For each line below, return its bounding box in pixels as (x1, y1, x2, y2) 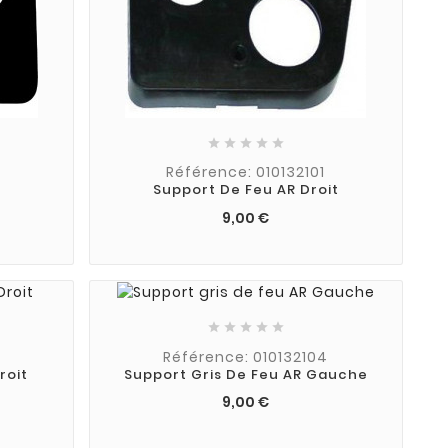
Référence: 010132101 (166, 162, 326, 183)
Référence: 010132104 (163, 346, 329, 367)
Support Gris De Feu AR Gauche (123, 364, 368, 384)
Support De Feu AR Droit (152, 180, 339, 200)
